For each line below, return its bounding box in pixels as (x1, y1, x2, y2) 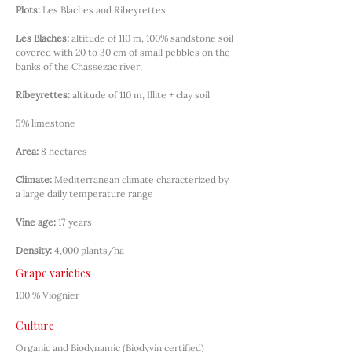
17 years (58, 216, 92, 228)
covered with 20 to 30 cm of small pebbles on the (16, 46, 233, 58)
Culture (16, 318, 54, 333)
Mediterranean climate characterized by (54, 174, 231, 185)
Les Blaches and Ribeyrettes (42, 4, 166, 16)
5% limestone (16, 117, 75, 129)
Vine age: (16, 216, 56, 228)
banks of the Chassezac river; (16, 60, 142, 72)
